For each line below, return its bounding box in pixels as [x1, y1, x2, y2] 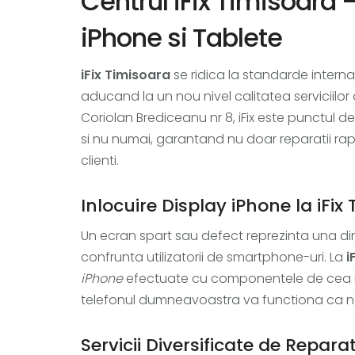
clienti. [81, 151, 119, 170]
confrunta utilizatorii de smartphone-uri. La [81, 248, 346, 266]
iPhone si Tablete [81, 20, 282, 55]
